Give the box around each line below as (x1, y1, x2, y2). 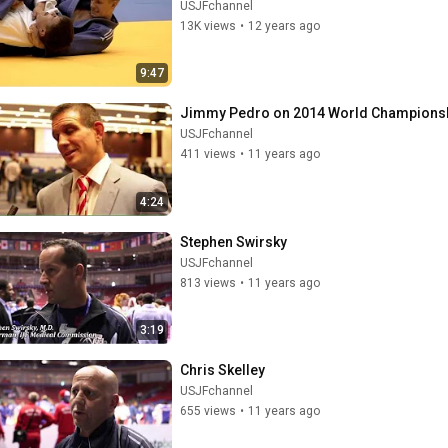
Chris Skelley (180, 362, 265, 378)
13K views (180, 18, 236, 33)
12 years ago (248, 18, 320, 33)
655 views (180, 404, 236, 418)
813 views (180, 275, 236, 290)
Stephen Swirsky (180, 233, 287, 250)
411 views (180, 147, 236, 161)
